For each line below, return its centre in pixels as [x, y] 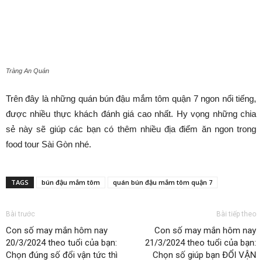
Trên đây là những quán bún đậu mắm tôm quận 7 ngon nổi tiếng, [131, 98]
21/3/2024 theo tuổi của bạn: [201, 242]
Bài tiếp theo [236, 214]
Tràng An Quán [27, 70]
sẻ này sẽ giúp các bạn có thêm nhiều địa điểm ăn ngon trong [131, 129]
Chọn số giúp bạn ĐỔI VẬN [204, 255]
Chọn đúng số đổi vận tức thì [62, 255]
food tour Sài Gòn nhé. [49, 144]
